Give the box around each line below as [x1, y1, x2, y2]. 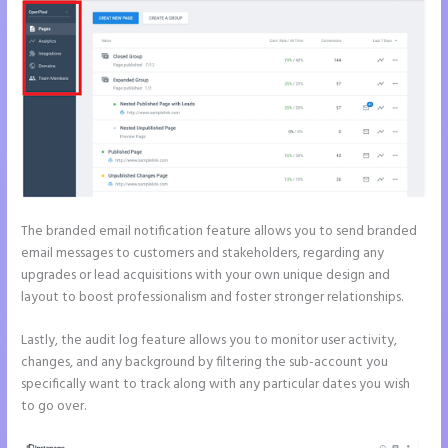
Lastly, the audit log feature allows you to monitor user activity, [21, 330, 398, 352]
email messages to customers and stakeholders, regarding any [21, 242, 385, 264]
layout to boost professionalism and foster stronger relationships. [21, 286, 404, 308]
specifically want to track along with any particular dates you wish [21, 374, 411, 396]
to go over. [21, 396, 87, 418]
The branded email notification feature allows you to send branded [21, 220, 418, 242]
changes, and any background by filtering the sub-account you [21, 352, 389, 374]
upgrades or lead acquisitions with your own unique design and [21, 264, 391, 286]
